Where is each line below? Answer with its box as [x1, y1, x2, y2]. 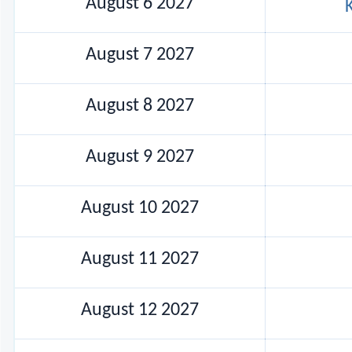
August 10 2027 [81, 198, 199, 218]
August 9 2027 [86, 147, 194, 167]
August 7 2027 [86, 45, 194, 64]
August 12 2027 [81, 300, 199, 320]
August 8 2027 [86, 96, 194, 115]
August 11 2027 [81, 249, 199, 269]
